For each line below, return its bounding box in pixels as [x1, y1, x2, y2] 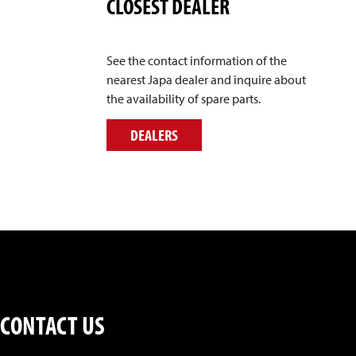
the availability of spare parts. [106, 90, 261, 106]
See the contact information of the [106, 52, 288, 68]
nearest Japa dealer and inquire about [106, 71, 307, 87]
